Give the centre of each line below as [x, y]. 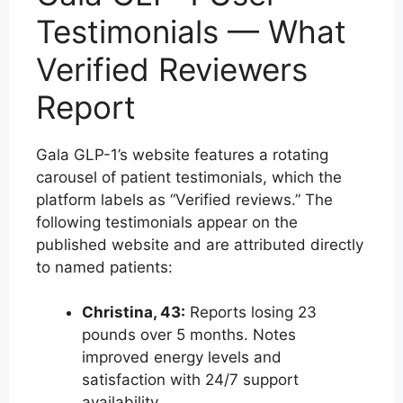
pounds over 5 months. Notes [189, 335]
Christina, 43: [134, 313]
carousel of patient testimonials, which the [189, 177]
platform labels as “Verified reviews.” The [184, 199]
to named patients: [104, 267]
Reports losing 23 [251, 313]
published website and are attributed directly [200, 244]
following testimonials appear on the [167, 222]
